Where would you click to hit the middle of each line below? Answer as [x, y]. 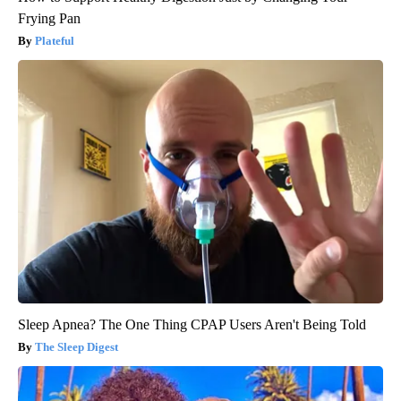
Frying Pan [49, 19]
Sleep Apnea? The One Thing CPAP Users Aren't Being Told [192, 325]
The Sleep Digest [77, 347]
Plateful [55, 41]
